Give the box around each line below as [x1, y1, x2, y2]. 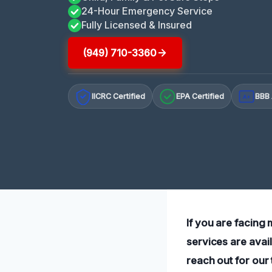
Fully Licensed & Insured [81, 18, 192, 31]
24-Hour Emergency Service [81, 4, 212, 17]
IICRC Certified [92, 92, 146, 101]
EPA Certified [176, 92, 225, 101]
